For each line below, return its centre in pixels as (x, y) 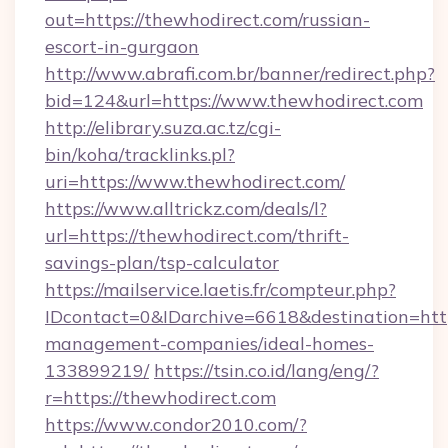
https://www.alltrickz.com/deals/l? (186, 208)
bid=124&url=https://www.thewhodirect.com (234, 100)
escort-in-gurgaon (122, 46)
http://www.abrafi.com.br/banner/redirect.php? (240, 73)
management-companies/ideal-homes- (209, 343)
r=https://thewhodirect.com (160, 397)
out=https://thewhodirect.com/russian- (207, 19)
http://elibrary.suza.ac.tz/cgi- (163, 127)
